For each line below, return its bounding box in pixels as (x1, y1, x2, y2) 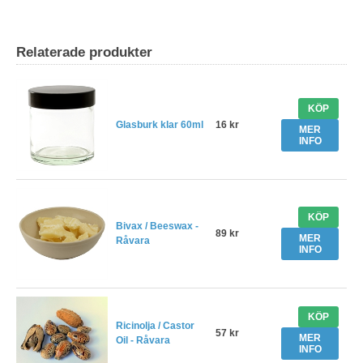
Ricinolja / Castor (116, 320, 194, 332)
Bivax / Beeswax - (116, 220, 199, 233)
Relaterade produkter (16, 45, 152, 61)
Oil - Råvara (116, 335, 170, 347)
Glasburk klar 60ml (116, 119, 203, 131)
